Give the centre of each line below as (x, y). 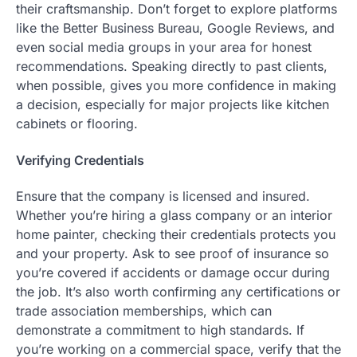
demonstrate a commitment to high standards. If (160, 330)
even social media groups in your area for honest (164, 47)
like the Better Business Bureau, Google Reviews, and (175, 28)
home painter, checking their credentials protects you (176, 234)
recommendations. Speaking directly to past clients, (172, 67)
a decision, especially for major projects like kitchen (173, 105)
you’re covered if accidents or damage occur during (173, 272)
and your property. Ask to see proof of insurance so (173, 253)
